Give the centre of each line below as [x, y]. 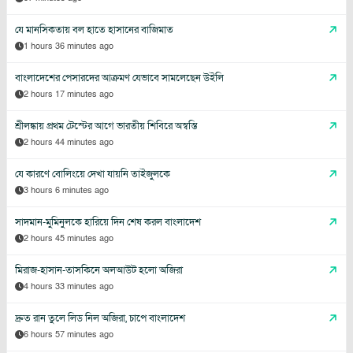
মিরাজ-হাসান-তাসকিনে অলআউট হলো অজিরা [99, 270]
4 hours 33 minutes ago [69, 286]
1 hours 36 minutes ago [69, 46]
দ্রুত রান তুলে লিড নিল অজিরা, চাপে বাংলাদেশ [100, 318]
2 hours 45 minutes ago [69, 238]
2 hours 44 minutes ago [69, 142]
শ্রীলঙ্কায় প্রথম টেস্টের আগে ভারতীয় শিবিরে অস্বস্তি [106, 126]
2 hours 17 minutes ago [69, 94]
